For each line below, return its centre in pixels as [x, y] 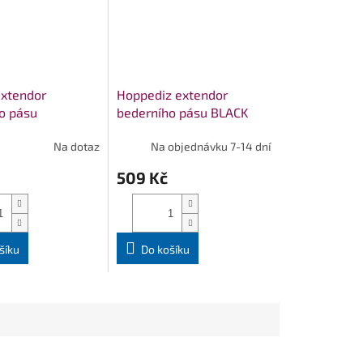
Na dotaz [77, 146]
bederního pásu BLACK [183, 113]
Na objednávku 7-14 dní [211, 146]
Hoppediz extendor [173, 95]
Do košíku [166, 250]
